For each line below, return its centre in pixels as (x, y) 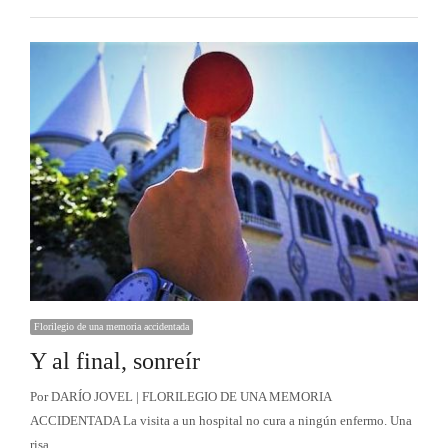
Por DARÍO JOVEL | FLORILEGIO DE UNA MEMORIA (180, 396)
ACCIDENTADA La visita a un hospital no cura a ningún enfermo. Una (220, 420)
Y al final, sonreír (114, 360)
